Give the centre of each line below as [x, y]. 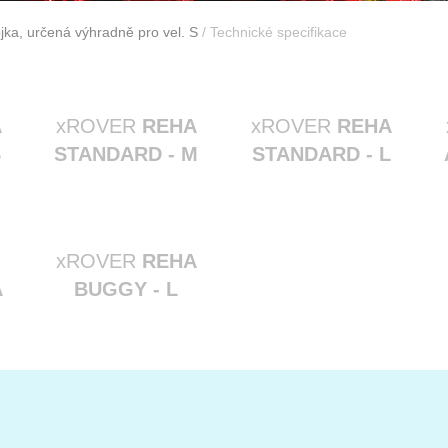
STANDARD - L [321, 154]
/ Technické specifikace [272, 32]
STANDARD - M [126, 154]
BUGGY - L [126, 289]
